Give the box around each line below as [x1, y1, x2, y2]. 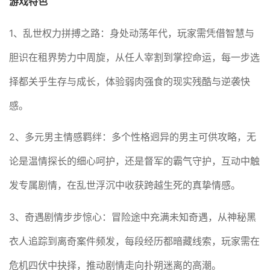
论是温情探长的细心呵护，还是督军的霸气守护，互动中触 [9, 155, 260, 168]
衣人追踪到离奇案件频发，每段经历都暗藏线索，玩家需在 [9, 235, 260, 248]
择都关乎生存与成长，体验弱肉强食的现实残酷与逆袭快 [9, 75, 251, 87]
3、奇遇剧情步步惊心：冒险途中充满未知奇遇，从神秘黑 [9, 211, 257, 224]
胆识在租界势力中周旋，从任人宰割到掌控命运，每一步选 [9, 51, 260, 63]
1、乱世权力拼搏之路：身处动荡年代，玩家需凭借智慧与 [9, 27, 255, 39]
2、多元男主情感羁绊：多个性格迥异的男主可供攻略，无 [9, 131, 257, 143]
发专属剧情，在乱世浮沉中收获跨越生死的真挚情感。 [9, 179, 241, 192]
